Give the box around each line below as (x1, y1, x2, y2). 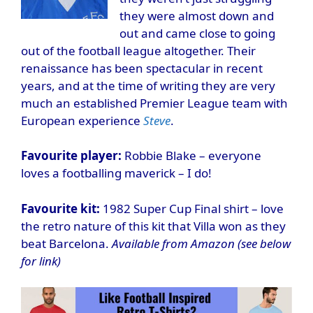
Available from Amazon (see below (112, 235, 291, 252)
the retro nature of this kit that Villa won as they (21, 217, 286, 234)
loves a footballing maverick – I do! (21, 165, 212, 182)
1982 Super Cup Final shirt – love (100, 200, 284, 217)
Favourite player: (21, 147, 122, 164)
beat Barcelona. (21, 235, 112, 252)
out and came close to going (119, 24, 275, 41)
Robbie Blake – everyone (122, 147, 261, 164)
